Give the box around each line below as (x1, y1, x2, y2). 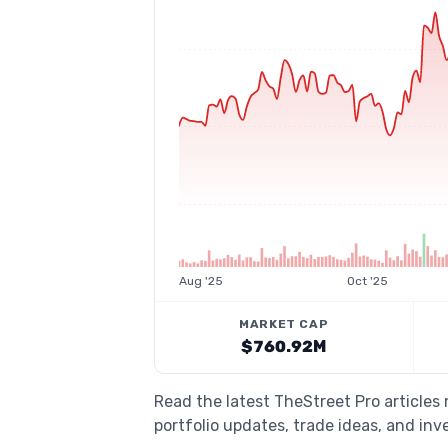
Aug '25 (179, 274, 223, 288)
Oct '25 (346, 274, 388, 288)
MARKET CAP (239, 317, 329, 331)
